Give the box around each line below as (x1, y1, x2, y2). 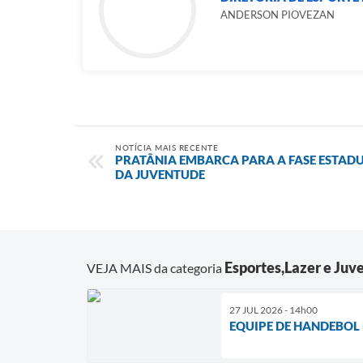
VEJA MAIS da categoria (87, 259, 224, 275)
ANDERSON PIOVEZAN (220, 8, 335, 21)
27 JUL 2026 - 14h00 (229, 303, 318, 316)
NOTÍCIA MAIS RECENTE (115, 143, 218, 152)
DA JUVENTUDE (115, 167, 205, 181)
